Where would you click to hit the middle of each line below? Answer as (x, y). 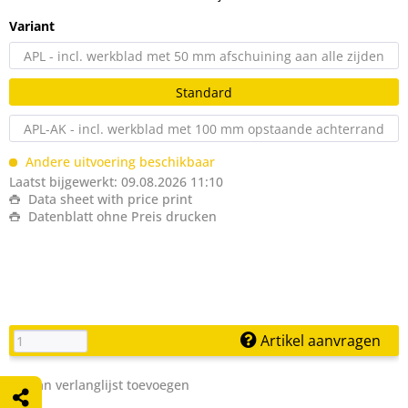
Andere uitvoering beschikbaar (118, 161)
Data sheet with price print (108, 199)
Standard (204, 92)
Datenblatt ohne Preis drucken (121, 216)
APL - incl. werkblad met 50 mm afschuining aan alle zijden (204, 56)
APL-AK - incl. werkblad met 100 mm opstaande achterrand (204, 128)
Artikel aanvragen (319, 340)
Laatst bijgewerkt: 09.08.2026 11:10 (116, 181)
